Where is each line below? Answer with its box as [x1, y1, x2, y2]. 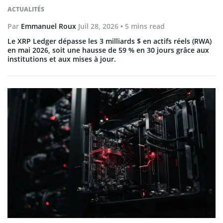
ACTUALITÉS [7, 5, 44, 13]
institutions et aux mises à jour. [7, 54, 116, 64]
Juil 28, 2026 [78, 21, 118, 31]
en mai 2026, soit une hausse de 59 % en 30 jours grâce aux [7, 45, 209, 55]
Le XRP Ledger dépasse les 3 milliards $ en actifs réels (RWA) [7, 36, 212, 46]
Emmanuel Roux [21, 21, 76, 31]
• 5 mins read [118, 21, 165, 31]
